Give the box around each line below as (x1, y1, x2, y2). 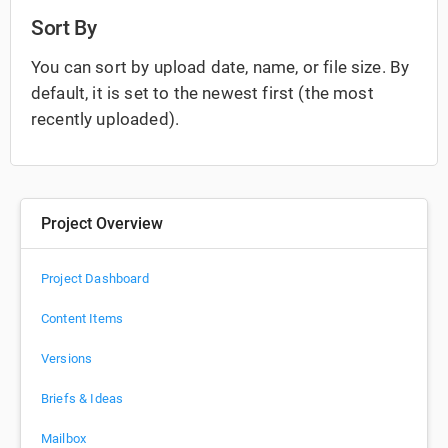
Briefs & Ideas (41, 391, 124, 407)
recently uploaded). (31, 109, 180, 130)
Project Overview (41, 214, 164, 234)
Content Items (41, 311, 124, 327)
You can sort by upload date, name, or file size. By (31, 57, 410, 78)
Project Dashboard (41, 271, 149, 287)
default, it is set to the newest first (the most (31, 83, 374, 104)
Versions (41, 351, 93, 367)
